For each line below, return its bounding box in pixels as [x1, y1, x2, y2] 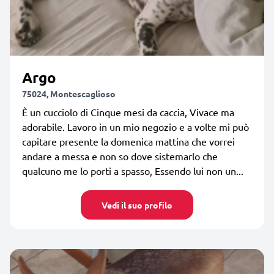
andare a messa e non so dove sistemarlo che [22, 149, 218, 162]
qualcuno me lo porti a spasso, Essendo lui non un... [22, 164, 243, 177]
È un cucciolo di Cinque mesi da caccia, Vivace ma [22, 105, 234, 118]
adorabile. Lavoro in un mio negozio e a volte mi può [22, 120, 249, 133]
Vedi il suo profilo [102, 199, 172, 210]
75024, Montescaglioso [22, 87, 116, 99]
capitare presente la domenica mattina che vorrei [22, 135, 235, 147]
